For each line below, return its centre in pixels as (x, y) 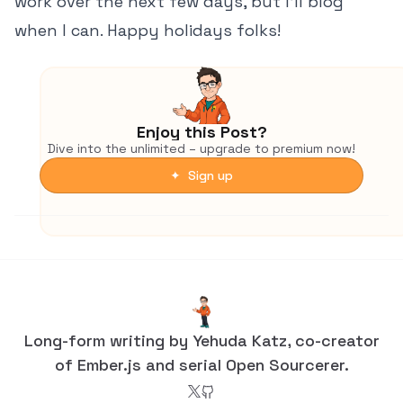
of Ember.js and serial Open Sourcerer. (201, 365)
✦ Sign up (201, 175)
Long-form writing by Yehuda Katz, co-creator (201, 340)
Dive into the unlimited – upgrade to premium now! (201, 148)
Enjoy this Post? (201, 132)
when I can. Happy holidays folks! (148, 30)
